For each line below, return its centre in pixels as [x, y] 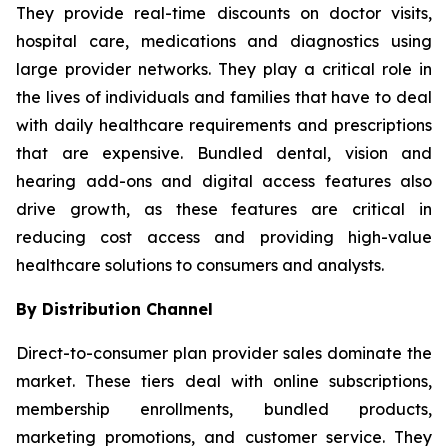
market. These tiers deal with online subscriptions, [224, 380]
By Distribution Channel [114, 308]
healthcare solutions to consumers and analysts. [200, 264]
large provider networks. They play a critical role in [224, 68]
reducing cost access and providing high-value [224, 236]
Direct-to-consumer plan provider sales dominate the [224, 352]
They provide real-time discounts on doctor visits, [224, 12]
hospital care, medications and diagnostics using [224, 40]
